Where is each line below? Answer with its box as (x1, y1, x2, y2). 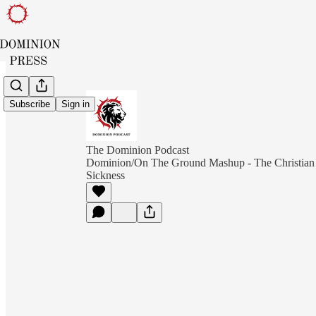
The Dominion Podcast (86, 144, 189, 156)
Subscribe (9, 99, 50, 110)
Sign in (61, 99, 90, 110)
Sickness (86, 169, 125, 181)
